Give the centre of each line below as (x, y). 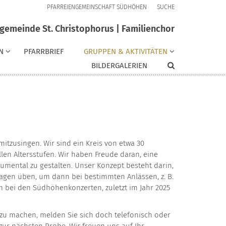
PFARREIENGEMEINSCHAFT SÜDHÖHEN (97, 7)
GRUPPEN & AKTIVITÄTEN (126, 51)
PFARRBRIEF (44, 51)
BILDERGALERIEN (119, 65)
